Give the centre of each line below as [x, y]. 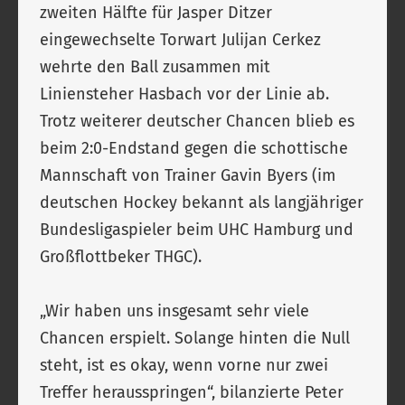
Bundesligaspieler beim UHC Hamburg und [197, 230]
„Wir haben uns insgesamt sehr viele [174, 311]
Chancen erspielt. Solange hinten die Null [195, 338]
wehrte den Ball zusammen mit [155, 67]
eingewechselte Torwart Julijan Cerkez [180, 40]
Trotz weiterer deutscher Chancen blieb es [197, 121]
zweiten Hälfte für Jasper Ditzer [156, 13]
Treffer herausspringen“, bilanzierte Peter [192, 392]
